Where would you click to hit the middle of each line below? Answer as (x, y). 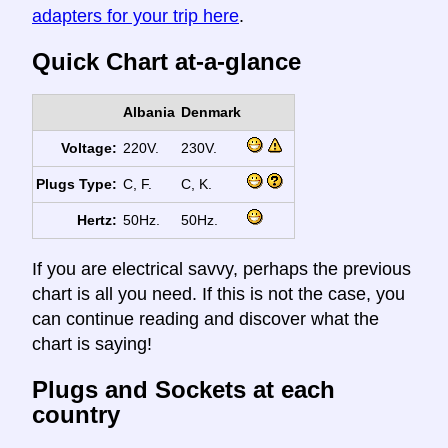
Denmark (210, 112)
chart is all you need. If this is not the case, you (218, 294)
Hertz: (97, 220)
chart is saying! (92, 344)
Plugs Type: (77, 184)
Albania (148, 112)
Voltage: (89, 148)
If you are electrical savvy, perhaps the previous (221, 269)
